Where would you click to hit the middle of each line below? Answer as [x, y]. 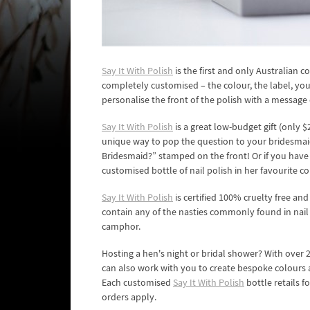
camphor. [121, 227]
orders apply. [129, 298]
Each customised [137, 283]
